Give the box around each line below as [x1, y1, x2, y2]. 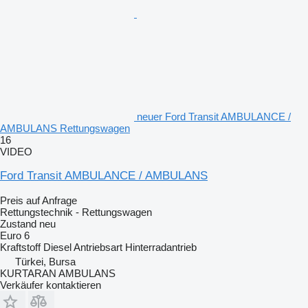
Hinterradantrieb [125, 241, 197, 253]
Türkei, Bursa [15, 255, 76, 267]
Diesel [43, 241, 71, 253]
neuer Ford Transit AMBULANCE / [137, 110, 291, 122]
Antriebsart [74, 241, 122, 253]
